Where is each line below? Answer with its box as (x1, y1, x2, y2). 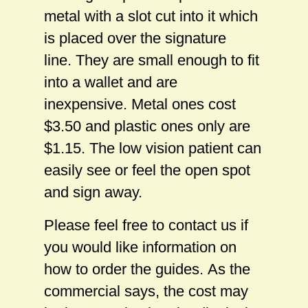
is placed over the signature (44, 29, 226, 47)
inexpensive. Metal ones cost (44, 95, 236, 113)
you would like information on (44, 238, 236, 256)
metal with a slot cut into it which (44, 7, 258, 25)
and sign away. (44, 183, 151, 201)
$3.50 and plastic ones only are (44, 117, 250, 135)
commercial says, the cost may (44, 282, 248, 300)
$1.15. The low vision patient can (44, 139, 261, 157)
